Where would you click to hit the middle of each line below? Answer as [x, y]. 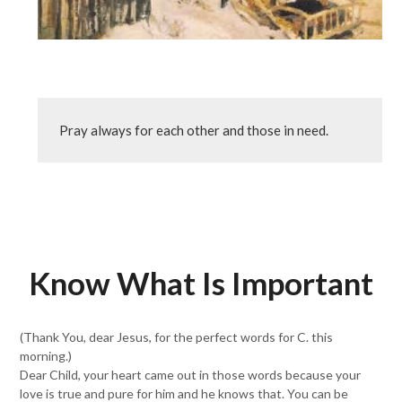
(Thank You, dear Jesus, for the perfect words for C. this [177, 337]
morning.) [46, 356]
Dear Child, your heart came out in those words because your [191, 375]
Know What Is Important [201, 283]
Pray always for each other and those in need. [194, 130]
